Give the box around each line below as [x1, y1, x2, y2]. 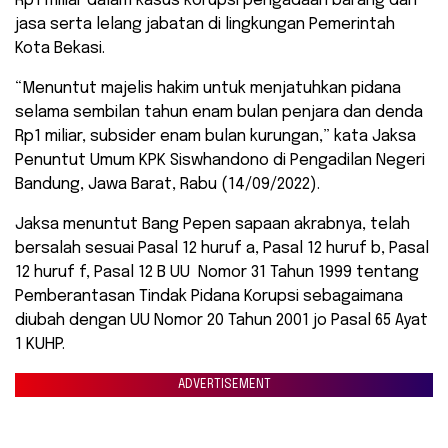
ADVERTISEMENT [177, 379, 271, 392]
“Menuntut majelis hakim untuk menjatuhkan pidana [15, 80, 405, 98]
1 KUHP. [15, 336, 65, 354]
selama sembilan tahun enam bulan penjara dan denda [15, 104, 423, 122]
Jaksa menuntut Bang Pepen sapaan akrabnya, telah [15, 216, 410, 234]
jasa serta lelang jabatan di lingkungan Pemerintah [15, 16, 395, 34]
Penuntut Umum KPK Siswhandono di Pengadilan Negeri [15, 152, 425, 170]
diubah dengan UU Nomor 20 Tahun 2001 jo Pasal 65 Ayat [15, 312, 428, 330]
